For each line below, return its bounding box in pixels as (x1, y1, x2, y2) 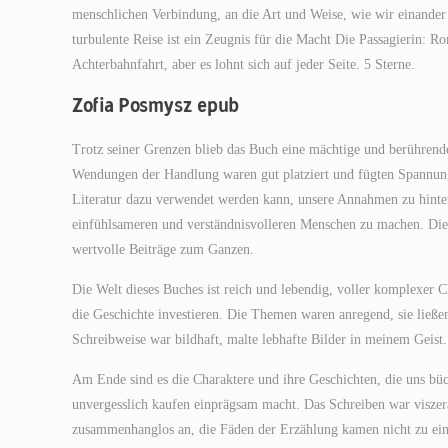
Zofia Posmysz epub (72, 92, 239, 117)
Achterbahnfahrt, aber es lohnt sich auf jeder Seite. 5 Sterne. (72, 57, 415, 72)
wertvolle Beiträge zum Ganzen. (72, 242, 254, 257)
